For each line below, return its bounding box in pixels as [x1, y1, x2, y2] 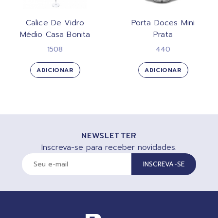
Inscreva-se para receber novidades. [41, 141, 177, 153]
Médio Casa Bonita [19, 28, 91, 40]
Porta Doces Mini [131, 17, 195, 29]
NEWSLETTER [81, 129, 137, 142]
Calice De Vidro [25, 17, 85, 29]
